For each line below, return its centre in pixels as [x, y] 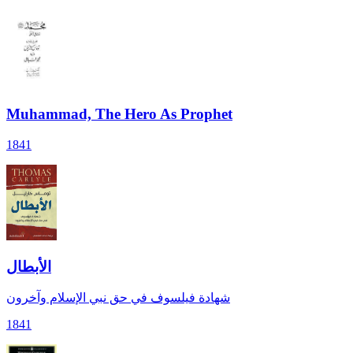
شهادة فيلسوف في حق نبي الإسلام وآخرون [118, 298]
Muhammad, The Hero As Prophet [119, 114]
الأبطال [29, 266]
